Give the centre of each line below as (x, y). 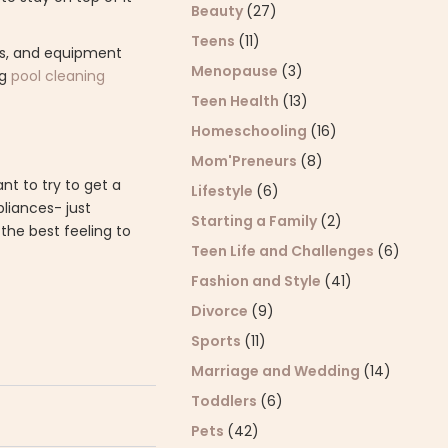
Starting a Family (256, 221)
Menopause (236, 71)
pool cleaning (58, 76)
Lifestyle (224, 191)
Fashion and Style (258, 281)
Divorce (221, 311)
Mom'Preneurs (246, 161)
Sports (218, 341)
